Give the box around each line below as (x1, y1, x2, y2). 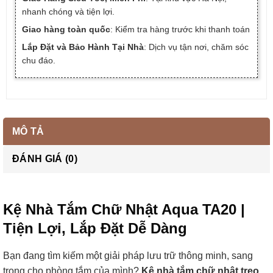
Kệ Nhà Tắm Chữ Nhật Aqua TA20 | (3, 201, 245, 218)
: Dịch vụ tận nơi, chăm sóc (143, 42, 249, 52)
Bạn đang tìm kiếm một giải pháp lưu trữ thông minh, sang (3, 250, 253, 261)
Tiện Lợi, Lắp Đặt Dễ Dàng (3, 220, 187, 237)
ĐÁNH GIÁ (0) (12, 154, 77, 165)
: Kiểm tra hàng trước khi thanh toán (110, 24, 250, 35)
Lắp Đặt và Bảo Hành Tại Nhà (21, 42, 144, 52)
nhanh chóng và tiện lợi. (21, 7, 115, 17)
